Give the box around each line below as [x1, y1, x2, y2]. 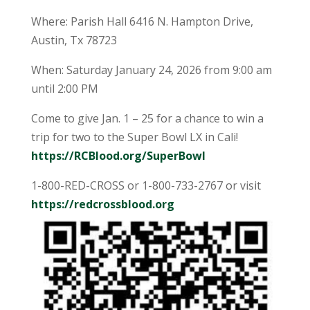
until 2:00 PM [30, 81, 98, 96]
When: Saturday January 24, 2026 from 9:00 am [30, 62, 272, 77]
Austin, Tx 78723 [30, 33, 117, 48]
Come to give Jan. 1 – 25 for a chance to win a [30, 111, 264, 126]
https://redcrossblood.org [30, 197, 174, 212]
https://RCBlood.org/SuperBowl [30, 148, 206, 163]
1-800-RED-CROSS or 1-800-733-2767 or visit [30, 178, 261, 193]
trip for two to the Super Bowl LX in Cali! [30, 129, 238, 145]
